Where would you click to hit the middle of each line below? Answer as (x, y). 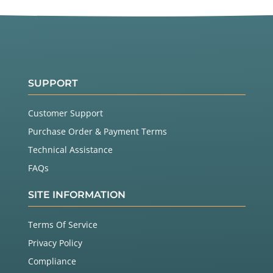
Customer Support (65, 113)
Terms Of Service (62, 225)
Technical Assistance (70, 150)
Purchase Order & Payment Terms (97, 132)
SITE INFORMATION (76, 195)
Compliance (52, 261)
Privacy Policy (55, 243)
